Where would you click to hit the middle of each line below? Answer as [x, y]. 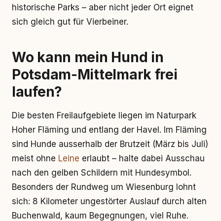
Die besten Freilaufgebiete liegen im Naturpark [104, 115]
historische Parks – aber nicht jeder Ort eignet [103, 7]
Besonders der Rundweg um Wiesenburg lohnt [104, 187]
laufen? [37, 92]
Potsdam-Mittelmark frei [95, 74]
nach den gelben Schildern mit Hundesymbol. [102, 173]
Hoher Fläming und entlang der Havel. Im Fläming [109, 130]
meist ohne [35, 158]
